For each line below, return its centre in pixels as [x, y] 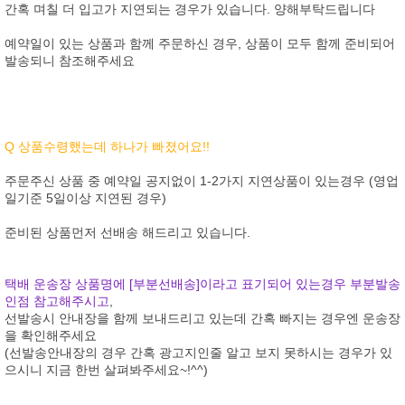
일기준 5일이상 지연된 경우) [85, 198]
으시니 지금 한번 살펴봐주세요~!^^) [106, 370]
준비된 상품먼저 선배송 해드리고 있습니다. [127, 232]
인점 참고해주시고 [57, 301]
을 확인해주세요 [51, 335]
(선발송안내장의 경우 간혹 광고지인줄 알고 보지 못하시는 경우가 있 [198, 353]
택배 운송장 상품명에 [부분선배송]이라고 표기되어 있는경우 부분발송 [202, 284]
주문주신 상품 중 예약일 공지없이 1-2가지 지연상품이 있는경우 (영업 [202, 181]
